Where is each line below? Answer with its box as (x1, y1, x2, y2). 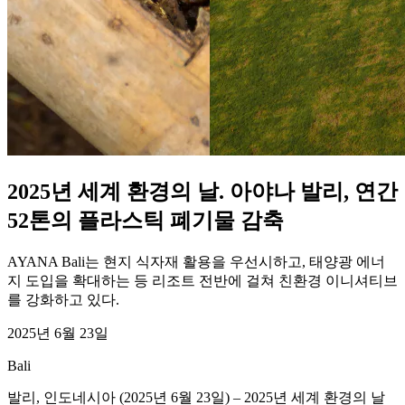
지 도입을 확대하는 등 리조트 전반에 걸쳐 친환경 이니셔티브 (7, 272, 398, 288)
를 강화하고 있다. (7, 291, 119, 307)
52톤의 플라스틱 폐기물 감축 (7, 208, 284, 232)
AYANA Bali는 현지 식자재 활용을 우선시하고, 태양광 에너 (7, 253, 385, 269)
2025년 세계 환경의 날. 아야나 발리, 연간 (7, 179, 398, 203)
